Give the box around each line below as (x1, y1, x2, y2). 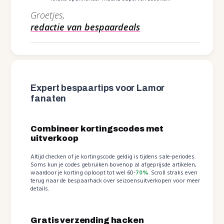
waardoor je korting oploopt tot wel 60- (30, 167, 136, 178)
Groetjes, (30, 8, 65, 21)
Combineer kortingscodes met (30, 124, 164, 133)
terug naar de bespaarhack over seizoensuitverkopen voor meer (30, 175, 200, 186)
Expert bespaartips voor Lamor (30, 82, 165, 93)
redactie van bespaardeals (30, 20, 140, 33)
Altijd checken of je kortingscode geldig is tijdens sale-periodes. (30, 151, 196, 162)
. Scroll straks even (148, 167, 198, 178)
